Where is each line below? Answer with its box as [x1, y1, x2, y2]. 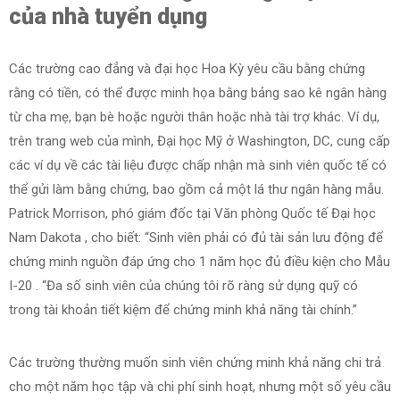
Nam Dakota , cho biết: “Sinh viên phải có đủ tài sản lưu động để [9, 229, 383, 246]
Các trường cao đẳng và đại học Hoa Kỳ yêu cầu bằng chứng [9, 61, 365, 78]
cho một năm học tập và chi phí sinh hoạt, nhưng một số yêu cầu [9, 379, 391, 396]
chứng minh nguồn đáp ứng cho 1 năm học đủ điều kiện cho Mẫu [9, 254, 390, 271]
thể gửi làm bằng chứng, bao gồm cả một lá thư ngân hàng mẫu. [9, 181, 384, 198]
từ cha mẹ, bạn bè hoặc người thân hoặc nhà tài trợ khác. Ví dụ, [9, 109, 379, 126]
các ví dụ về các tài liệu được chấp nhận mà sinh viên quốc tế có [9, 157, 387, 174]
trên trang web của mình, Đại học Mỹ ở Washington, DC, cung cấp [9, 133, 390, 150]
